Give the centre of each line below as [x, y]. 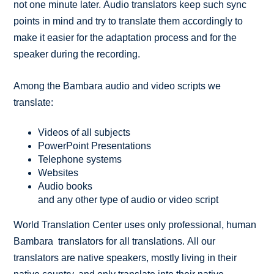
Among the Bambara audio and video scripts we [117, 86]
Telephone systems [80, 159]
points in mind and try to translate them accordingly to [128, 21]
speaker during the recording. [77, 54]
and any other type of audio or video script [128, 199]
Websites [58, 172]
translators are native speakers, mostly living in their [125, 257]
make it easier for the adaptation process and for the [125, 37]
